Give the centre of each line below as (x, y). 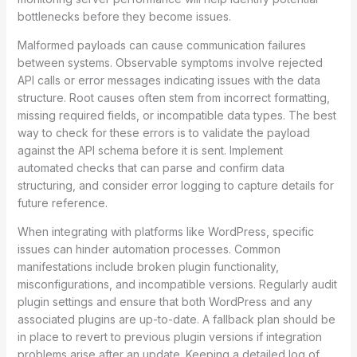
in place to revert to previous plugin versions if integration (169, 336)
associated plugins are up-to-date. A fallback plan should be (176, 319)
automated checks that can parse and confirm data (151, 167)
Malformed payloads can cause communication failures (161, 45)
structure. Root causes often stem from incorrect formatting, (173, 97)
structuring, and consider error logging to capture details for (175, 185)
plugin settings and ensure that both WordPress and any (165, 301)
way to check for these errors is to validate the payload (163, 132)
